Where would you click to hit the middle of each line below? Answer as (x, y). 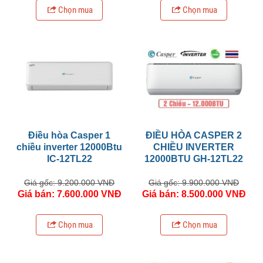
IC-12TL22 (69, 159)
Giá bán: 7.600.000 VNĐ (69, 194)
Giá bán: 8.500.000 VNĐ (194, 194)
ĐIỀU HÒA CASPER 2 (194, 135)
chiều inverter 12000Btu (69, 147)
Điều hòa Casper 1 (69, 135)
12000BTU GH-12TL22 (194, 159)
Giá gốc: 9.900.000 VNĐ (194, 182)
